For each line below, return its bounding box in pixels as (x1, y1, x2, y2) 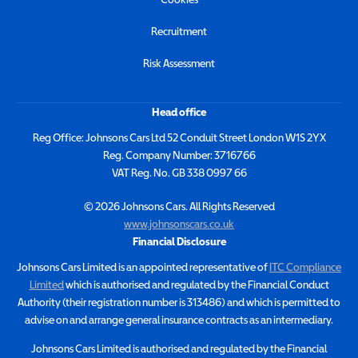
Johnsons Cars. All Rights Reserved (119, 200, 275, 213)
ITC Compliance (269, 261, 341, 274)
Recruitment (151, 25, 207, 38)
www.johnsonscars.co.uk (124, 217, 234, 231)
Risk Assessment (143, 57, 215, 70)
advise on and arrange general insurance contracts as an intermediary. (25, 313, 333, 327)
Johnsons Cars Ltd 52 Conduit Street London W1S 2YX (83, 131, 326, 145)
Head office (152, 105, 206, 119)
